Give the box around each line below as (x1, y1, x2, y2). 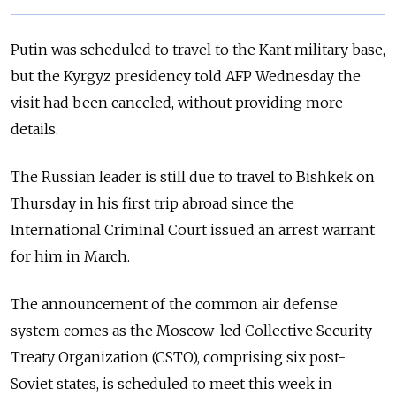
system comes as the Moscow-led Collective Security (11, 321, 372, 339)
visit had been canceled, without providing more (11, 93, 343, 111)
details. (11, 119, 58, 138)
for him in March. (11, 247, 130, 265)
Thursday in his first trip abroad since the (11, 194, 294, 212)
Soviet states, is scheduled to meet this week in (11, 374, 332, 392)
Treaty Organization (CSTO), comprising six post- (11, 347, 346, 366)
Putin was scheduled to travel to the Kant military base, (11, 40, 385, 58)
